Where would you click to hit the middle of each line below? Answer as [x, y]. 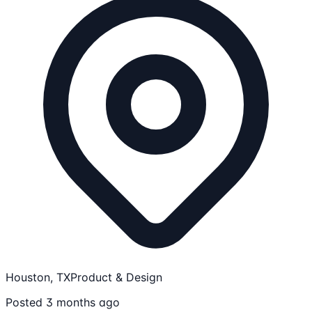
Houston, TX [38, 278]
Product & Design [116, 278]
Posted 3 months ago [63, 303]
